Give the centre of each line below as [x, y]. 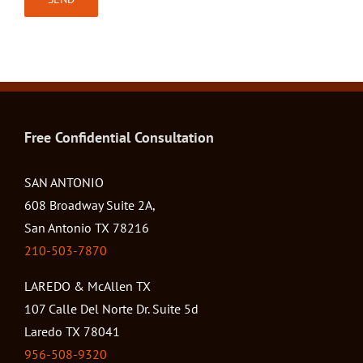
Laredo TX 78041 [72, 332]
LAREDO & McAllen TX [88, 286]
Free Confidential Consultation [119, 138]
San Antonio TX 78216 [87, 228]
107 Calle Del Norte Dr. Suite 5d [111, 309]
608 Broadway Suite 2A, [90, 205]
